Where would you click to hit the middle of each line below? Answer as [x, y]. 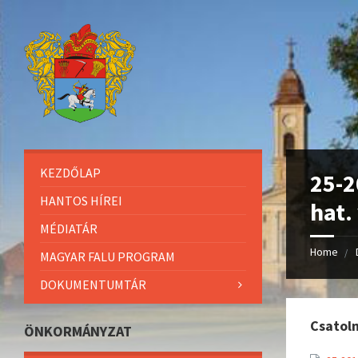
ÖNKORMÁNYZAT [78, 331]
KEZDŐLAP [70, 172]
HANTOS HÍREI [81, 200]
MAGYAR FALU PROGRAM [107, 256]
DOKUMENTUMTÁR [93, 284]
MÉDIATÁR [69, 228]
